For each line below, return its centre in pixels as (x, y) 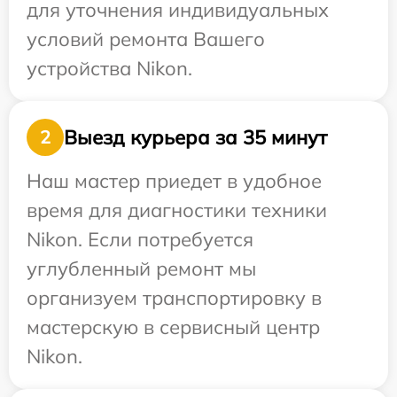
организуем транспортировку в (174, 298)
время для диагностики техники (177, 210)
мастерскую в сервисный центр (173, 327)
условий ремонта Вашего (146, 39)
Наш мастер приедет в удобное (174, 181)
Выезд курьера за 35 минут (195, 137)
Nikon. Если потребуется (140, 239)
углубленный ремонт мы (141, 269)
